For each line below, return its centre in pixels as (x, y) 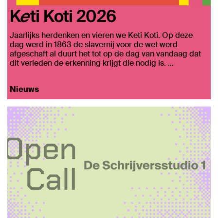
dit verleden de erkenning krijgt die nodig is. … (92, 63)
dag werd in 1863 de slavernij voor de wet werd (94, 44)
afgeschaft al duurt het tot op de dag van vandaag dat (105, 54)
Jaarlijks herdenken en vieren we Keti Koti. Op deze (101, 35)
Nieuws (24, 90)
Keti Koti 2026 (63, 15)
